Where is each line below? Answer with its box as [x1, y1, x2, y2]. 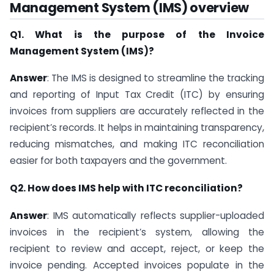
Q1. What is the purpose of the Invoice [10, 28, 264, 41]
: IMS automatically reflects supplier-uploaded [47, 209, 264, 223]
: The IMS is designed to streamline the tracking [47, 72, 264, 85]
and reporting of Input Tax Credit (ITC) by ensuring [10, 88, 264, 102]
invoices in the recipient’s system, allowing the [10, 226, 264, 239]
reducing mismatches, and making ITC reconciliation [10, 138, 264, 151]
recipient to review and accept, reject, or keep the [10, 242, 264, 256]
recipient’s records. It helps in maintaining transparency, [10, 121, 264, 135]
